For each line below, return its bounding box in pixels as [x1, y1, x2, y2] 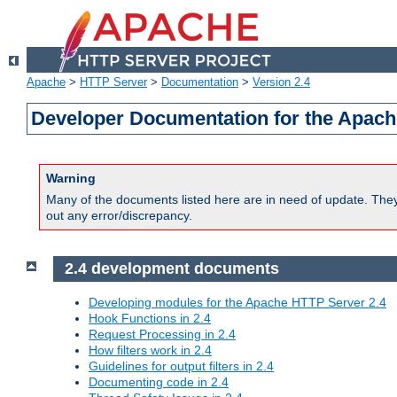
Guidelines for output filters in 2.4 [89, 358, 274, 373]
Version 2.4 [253, 75, 310, 90]
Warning [46, 171, 96, 186]
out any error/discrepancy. [46, 208, 192, 223]
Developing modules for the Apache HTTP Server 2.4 [89, 294, 386, 309]
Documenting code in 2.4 [89, 374, 229, 389]
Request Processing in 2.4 [89, 326, 236, 341]
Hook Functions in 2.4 [89, 310, 211, 325]
